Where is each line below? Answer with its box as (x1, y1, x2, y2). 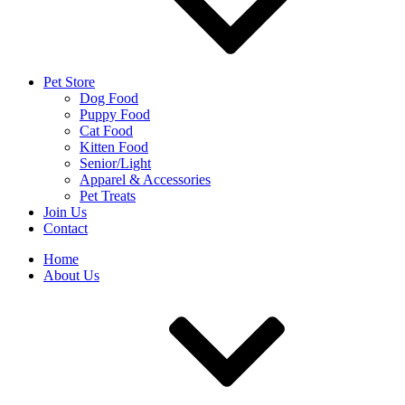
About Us (43, 268, 99, 283)
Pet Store (43, 74, 95, 89)
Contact (43, 221, 88, 236)
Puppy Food (80, 107, 150, 122)
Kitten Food (80, 139, 148, 155)
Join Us (43, 204, 87, 220)
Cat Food (80, 123, 133, 138)
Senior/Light (80, 155, 151, 171)
